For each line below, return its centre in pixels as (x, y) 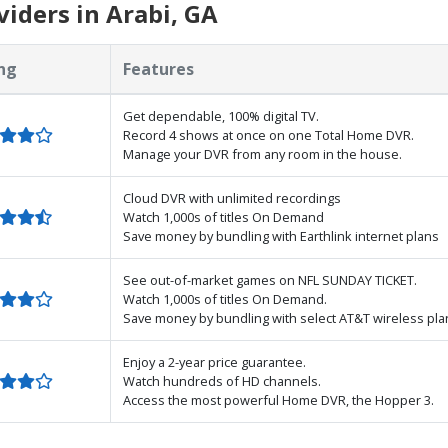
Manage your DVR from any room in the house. (262, 154)
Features (158, 69)
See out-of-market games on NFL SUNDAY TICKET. (270, 280)
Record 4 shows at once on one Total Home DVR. (268, 135)
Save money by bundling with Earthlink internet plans (281, 236)
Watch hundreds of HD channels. (222, 381)
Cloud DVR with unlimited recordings (232, 198)
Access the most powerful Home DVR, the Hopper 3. (278, 400)
